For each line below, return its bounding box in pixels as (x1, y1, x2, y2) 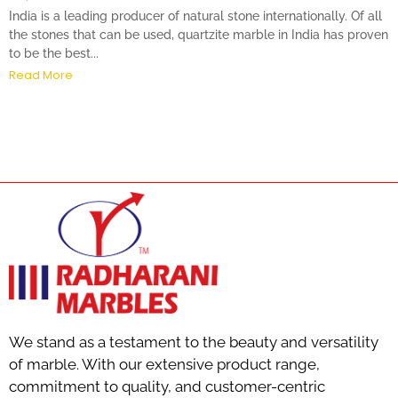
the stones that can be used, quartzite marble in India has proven (9, 27, 388, 42)
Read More (9, 66, 73, 84)
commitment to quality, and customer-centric (9, 377, 325, 395)
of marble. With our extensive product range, (9, 354, 320, 373)
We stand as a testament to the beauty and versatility (9, 332, 378, 351)
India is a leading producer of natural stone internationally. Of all (9, 8, 382, 23)
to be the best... (9, 45, 99, 60)
